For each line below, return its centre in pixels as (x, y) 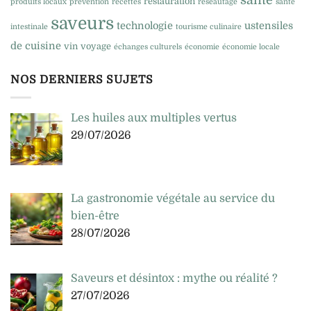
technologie (145, 26)
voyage (96, 47)
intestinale (29, 27)
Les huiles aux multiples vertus (154, 118)
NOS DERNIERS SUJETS (82, 80)
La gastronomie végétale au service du (173, 198)
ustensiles (269, 26)
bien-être (95, 216)
